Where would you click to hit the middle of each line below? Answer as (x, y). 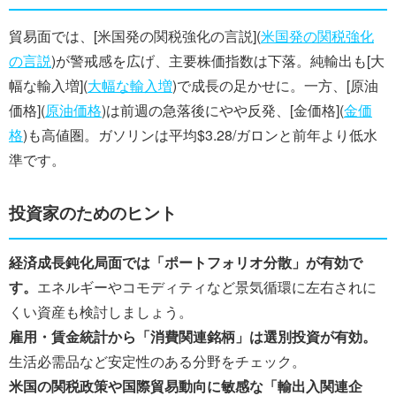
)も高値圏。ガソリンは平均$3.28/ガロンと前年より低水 (200, 135)
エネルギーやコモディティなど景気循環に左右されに (207, 286)
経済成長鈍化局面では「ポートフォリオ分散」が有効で (186, 262)
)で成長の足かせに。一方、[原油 (275, 85)
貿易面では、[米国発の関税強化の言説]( (135, 36)
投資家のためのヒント (93, 212)
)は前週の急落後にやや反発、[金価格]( (223, 110)
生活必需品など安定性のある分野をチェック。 (157, 361)
